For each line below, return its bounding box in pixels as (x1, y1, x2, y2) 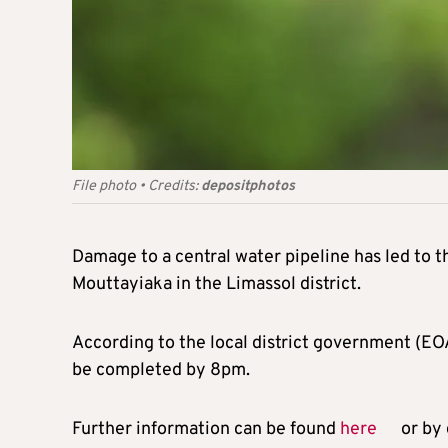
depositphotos (201, 176, 295, 196)
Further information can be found (72, 417, 340, 441)
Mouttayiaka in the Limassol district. (72, 272, 361, 296)
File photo (72, 176, 136, 196)
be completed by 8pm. (72, 358, 250, 382)
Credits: (148, 176, 201, 196)
